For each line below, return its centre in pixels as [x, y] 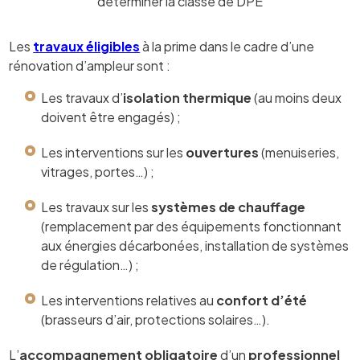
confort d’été [262, 301]
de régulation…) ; [90, 265]
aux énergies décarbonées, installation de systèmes [195, 246]
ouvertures [224, 153]
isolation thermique [188, 98]
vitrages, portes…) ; [98, 172]
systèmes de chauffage [229, 207]
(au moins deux [297, 98]
